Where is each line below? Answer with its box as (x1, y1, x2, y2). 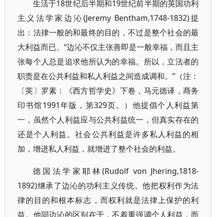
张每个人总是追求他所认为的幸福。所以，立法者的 (17, 56, 199, 67)
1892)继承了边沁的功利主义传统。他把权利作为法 (17, 180, 199, 191)
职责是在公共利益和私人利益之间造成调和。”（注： (17, 71, 199, 81)
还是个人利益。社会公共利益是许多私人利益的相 (17, 129, 199, 139)
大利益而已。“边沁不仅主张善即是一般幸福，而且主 (17, 42, 199, 52)
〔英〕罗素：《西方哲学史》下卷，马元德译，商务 (17, 85, 199, 96)
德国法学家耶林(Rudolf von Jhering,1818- (33, 166, 199, 176)
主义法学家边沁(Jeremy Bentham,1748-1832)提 (17, 13, 199, 23)
